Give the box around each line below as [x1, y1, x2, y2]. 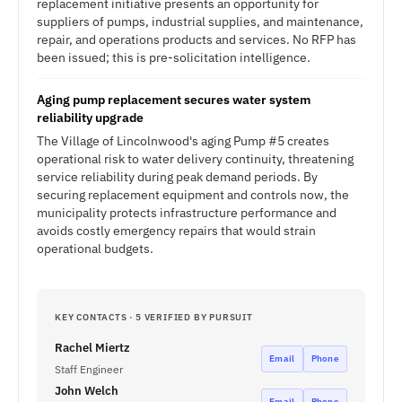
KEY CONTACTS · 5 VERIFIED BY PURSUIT [55, 311, 253, 323]
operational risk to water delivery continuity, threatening [37, 151, 354, 167]
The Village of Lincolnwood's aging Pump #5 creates [37, 133, 329, 149]
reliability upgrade [37, 109, 144, 126]
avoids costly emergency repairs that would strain [37, 223, 316, 239]
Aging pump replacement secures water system [37, 92, 310, 108]
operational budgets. [37, 240, 153, 257]
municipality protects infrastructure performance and [37, 205, 336, 221]
